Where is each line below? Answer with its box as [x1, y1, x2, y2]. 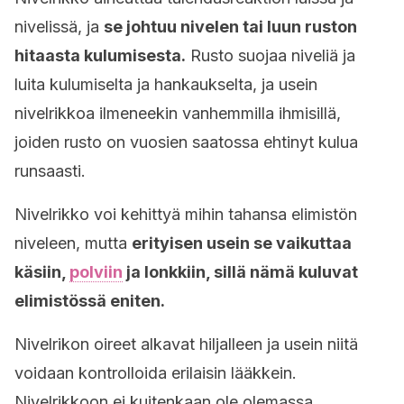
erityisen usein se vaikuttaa [132, 234, 352, 252]
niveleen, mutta [14, 234, 132, 252]
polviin [69, 262, 123, 281]
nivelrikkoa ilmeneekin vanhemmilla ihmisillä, [14, 104, 341, 123]
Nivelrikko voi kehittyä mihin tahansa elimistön [14, 205, 357, 224]
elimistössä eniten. [14, 291, 165, 310]
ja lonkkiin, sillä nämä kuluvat [123, 262, 358, 281]
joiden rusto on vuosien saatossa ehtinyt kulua [14, 133, 358, 151]
